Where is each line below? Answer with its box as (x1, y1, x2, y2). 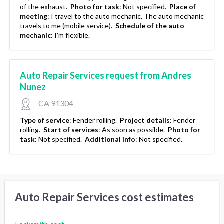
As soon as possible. (102, 125, 166, 134)
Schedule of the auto (115, 21, 184, 30)
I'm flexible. (54, 31, 91, 40)
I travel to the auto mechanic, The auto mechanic (51, 12, 204, 21)
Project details (120, 116, 170, 125)
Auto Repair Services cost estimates (15, 190, 194, 204)
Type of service (20, 116, 69, 125)
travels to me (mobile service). (20, 21, 114, 30)
